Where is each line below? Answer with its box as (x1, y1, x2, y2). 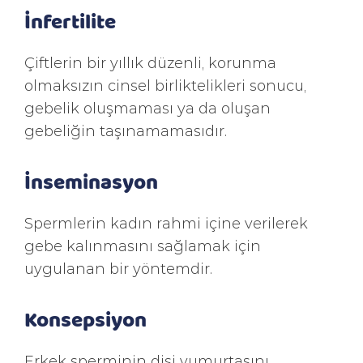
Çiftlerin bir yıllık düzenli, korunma (24, 53, 276, 72)
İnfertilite (24, 6, 116, 34)
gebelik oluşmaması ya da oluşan (24, 98, 271, 117)
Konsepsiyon (24, 305, 147, 332)
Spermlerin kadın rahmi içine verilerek (24, 213, 308, 233)
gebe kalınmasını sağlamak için (24, 236, 261, 255)
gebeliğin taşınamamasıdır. (24, 121, 227, 140)
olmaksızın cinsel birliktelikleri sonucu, (24, 75, 306, 95)
